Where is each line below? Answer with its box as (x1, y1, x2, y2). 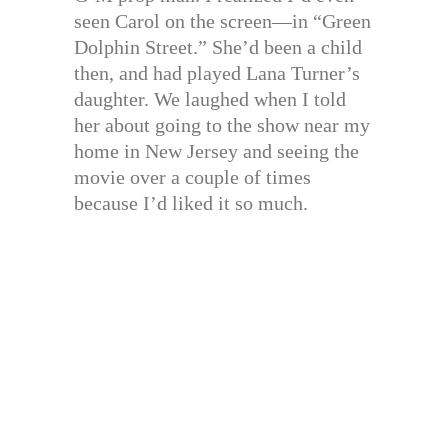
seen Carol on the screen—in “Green (74, 10, 371, 33)
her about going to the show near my (74, 114, 370, 137)
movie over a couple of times (74, 166, 311, 189)
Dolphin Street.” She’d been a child (74, 36, 362, 59)
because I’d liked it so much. (74, 192, 308, 215)
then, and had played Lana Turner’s (74, 62, 360, 85)
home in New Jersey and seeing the (74, 140, 359, 163)
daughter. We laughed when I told (74, 88, 346, 111)
